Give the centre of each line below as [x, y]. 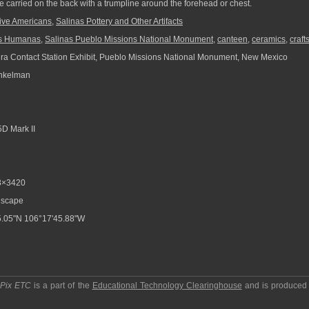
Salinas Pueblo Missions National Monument [129, 39]
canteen [232, 39]
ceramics [269, 39]
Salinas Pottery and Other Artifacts [119, 21]
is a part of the [62, 286]
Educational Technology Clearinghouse [167, 286]
